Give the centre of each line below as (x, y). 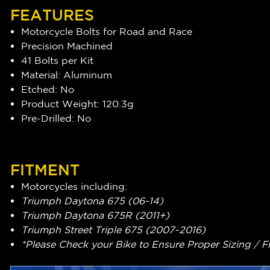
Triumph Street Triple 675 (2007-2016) (114, 230)
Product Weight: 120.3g (78, 104)
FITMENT (45, 170)
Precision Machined (67, 46)
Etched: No (48, 89)
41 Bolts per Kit (58, 61)
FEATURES (52, 15)
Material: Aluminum (67, 75)
